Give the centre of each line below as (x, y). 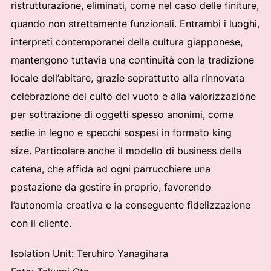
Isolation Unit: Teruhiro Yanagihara (89, 253)
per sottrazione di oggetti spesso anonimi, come (122, 114)
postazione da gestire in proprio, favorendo (111, 187)
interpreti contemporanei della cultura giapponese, (126, 42)
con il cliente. (42, 223)
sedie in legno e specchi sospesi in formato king (121, 132)
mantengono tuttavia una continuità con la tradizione (132, 60)
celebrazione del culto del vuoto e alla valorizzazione (133, 96)
